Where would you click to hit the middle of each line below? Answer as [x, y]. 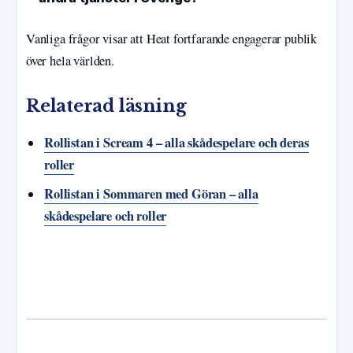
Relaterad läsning [106, 106]
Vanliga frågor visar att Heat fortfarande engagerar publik [172, 38]
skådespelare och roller [106, 216]
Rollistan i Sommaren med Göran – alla [151, 194]
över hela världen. [70, 60]
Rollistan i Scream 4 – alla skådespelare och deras [176, 143]
